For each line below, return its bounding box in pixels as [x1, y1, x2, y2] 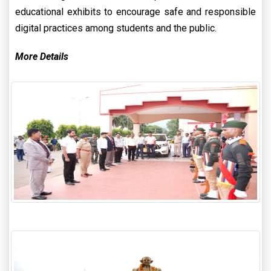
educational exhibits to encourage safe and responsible [15, 6, 256, 18]
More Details [15, 51, 68, 63]
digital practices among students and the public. [15, 22, 217, 34]
